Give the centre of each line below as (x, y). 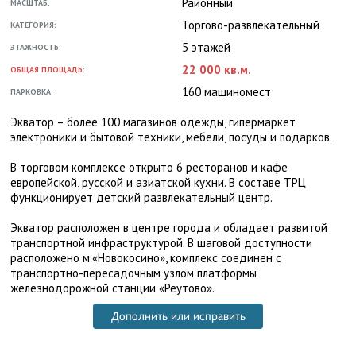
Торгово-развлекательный (251, 25)
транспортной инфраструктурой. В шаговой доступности (161, 243)
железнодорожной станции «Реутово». (112, 288)
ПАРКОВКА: (32, 92)
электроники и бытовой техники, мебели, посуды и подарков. (171, 137)
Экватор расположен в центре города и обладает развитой (169, 228)
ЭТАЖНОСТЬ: (36, 47)
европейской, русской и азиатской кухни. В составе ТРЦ (158, 182)
